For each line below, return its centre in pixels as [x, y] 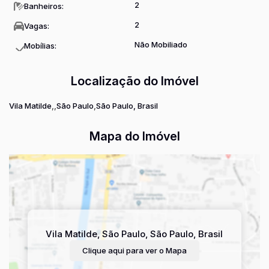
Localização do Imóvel [134, 81]
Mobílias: [40, 45]
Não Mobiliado [161, 44]
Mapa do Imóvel [134, 136]
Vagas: [37, 26]
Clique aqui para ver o [123, 250]
